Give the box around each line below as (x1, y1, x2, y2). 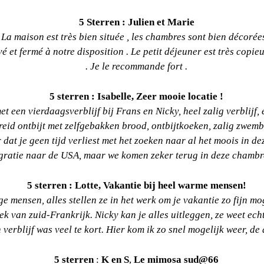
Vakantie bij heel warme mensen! (103, 179, 246, 191)
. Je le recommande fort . (85, 60, 187, 72)
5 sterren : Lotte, (27, 179, 103, 191)
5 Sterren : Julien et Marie (78, 16, 194, 28)
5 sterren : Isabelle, (49, 90, 136, 102)
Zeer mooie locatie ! (136, 90, 223, 102)
